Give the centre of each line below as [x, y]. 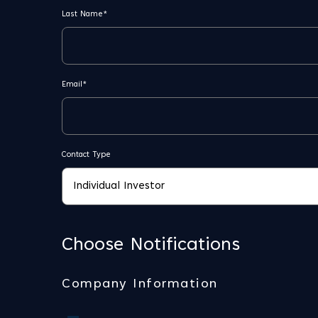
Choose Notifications [151, 246]
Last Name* [84, 15]
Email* [74, 85]
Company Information [140, 285]
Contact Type [86, 155]
